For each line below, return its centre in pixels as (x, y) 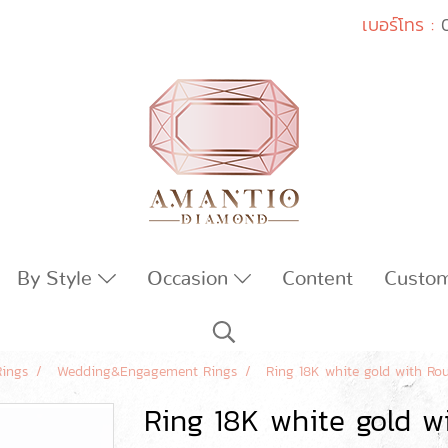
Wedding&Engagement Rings (147, 372)
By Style (58, 279)
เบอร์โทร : (398, 24)
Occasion (190, 279)
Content (318, 279)
